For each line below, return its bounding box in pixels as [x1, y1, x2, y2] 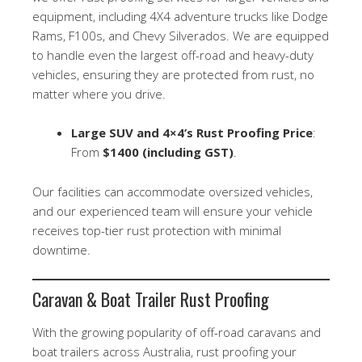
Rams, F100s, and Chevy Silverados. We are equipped [32, 27, 329, 44]
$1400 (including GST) [103, 144, 234, 161]
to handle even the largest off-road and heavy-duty [32, 47, 314, 64]
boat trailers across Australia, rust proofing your [32, 343, 297, 360]
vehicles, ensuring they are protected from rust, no [32, 66, 314, 83]
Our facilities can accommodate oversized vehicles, [32, 183, 313, 200]
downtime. [32, 242, 90, 259]
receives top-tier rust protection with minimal [32, 222, 281, 239]
